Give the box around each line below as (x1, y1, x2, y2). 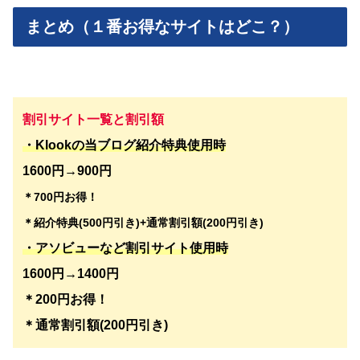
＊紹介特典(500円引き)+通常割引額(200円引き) (22, 215, 264, 229)
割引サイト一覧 (22, 112, 112, 126)
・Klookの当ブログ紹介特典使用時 (22, 137, 226, 152)
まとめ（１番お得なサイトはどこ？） (26, 17, 299, 35)
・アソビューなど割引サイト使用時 (22, 240, 228, 255)
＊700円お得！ (22, 190, 98, 203)
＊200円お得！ (22, 292, 108, 306)
